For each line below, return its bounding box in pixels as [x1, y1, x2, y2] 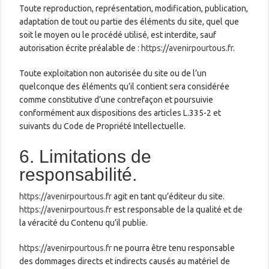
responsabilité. [19, 164, 138, 184]
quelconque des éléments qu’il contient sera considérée [19, 81, 230, 91]
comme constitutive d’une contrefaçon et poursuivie [19, 94, 214, 104]
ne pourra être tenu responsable [112, 243, 235, 253]
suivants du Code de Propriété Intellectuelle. [19, 121, 186, 131]
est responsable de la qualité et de [112, 204, 243, 214]
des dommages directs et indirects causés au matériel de [19, 256, 231, 266]
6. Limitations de [19, 146, 152, 166]
